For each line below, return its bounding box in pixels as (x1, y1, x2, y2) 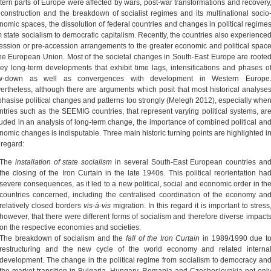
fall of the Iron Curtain (125, 233, 203, 243)
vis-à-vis (83, 201, 111, 210)
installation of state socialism (15, 157, 113, 166)
